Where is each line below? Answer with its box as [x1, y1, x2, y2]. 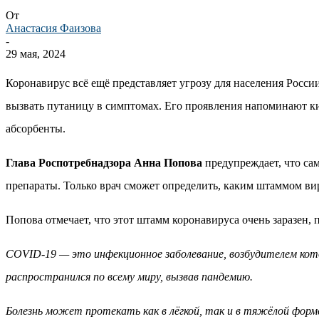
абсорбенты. [6, 122, 66, 135]
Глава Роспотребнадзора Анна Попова [6, 156, 205, 169]
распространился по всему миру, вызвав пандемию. [6, 270, 253, 283]
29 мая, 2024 [6, 47, 66, 60]
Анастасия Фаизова [6, 21, 101, 34]
